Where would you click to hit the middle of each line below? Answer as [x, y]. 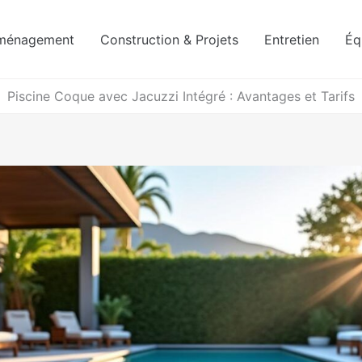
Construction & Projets [169, 39]
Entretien [292, 39]
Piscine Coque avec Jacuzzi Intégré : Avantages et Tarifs [181, 96]
